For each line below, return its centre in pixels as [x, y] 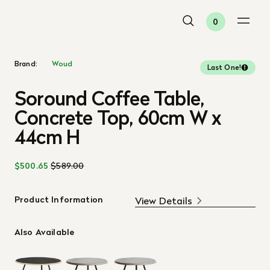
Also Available [45, 232]
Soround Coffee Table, [110, 99]
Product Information [59, 199]
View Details [164, 201]
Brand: [26, 64]
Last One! [224, 67]
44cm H [47, 137]
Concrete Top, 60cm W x [118, 118]
